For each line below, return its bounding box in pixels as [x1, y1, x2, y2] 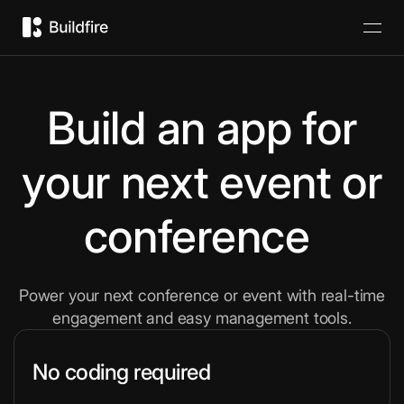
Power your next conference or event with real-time [18, 286, 385, 305]
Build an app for [47, 101, 357, 155]
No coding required [32, 359, 211, 385]
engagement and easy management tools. [52, 308, 352, 327]
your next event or [22, 155, 382, 209]
